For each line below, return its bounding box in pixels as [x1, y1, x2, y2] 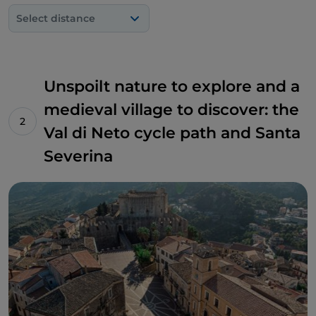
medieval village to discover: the [44, 100, 299, 119]
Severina [44, 147, 113, 166]
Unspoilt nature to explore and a [44, 77, 300, 96]
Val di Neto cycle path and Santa [44, 123, 300, 142]
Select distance [16, 12, 95, 25]
